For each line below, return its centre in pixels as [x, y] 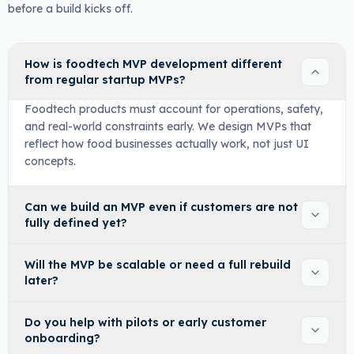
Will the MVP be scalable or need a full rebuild [157, 265]
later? [41, 281]
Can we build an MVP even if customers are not [161, 207]
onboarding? [62, 338]
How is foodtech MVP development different [153, 64]
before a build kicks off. [70, 9]
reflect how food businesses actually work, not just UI [166, 144]
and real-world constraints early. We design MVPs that [168, 126]
